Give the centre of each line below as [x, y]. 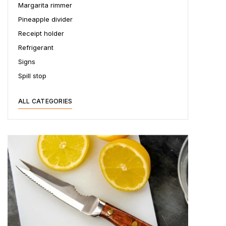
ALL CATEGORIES [45, 101]
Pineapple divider [45, 19]
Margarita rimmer [45, 5]
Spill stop [32, 76]
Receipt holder [41, 33]
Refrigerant [36, 47]
